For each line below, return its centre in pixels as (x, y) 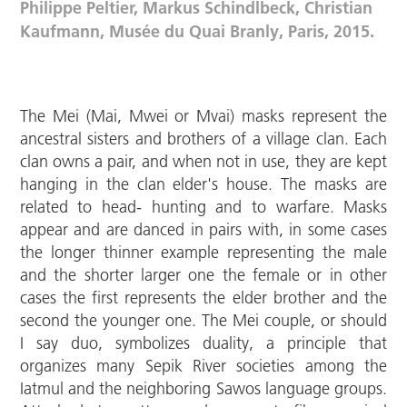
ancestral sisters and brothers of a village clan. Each (203, 139)
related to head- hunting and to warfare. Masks (203, 208)
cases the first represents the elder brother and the (203, 298)
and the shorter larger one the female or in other (203, 276)
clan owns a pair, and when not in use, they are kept (203, 162)
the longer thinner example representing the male (203, 253)
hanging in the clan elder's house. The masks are (203, 185)
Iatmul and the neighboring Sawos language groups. (203, 389)
